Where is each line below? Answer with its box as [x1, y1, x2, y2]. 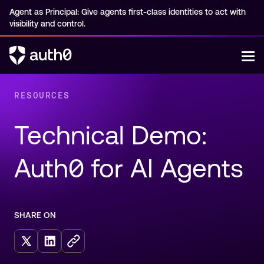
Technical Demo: [14, 120, 214, 150]
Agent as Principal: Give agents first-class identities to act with [9, 7, 246, 16]
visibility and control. [9, 19, 85, 28]
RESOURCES [14, 91, 70, 100]
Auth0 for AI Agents [14, 153, 243, 183]
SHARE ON [14, 210, 57, 220]
